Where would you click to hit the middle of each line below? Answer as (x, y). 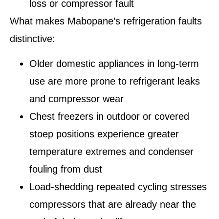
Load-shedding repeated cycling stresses (118, 186)
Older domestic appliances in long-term (114, 63)
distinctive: (33, 39)
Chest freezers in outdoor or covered (109, 116)
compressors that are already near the (113, 204)
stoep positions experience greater (104, 134)
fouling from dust (66, 169)
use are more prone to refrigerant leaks (115, 81)
